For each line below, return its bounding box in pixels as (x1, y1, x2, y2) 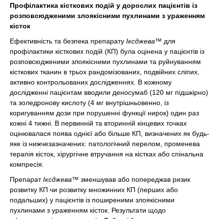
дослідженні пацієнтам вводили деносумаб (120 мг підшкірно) (10, 88, 208, 96)
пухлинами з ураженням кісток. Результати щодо (10, 206, 166, 214)
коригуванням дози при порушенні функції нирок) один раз (10, 109, 199, 117)
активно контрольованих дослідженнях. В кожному (10, 78, 172, 86)
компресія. (10, 160, 44, 168)
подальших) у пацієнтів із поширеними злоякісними (10, 196, 175, 204)
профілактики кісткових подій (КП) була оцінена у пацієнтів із (10, 47, 204, 55)
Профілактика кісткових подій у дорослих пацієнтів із (10, 1, 197, 9)
